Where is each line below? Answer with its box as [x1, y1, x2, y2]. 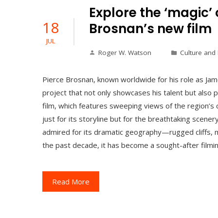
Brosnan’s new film [89, 20, 212, 38]
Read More [52, 177, 90, 187]
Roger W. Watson [98, 48, 151, 57]
